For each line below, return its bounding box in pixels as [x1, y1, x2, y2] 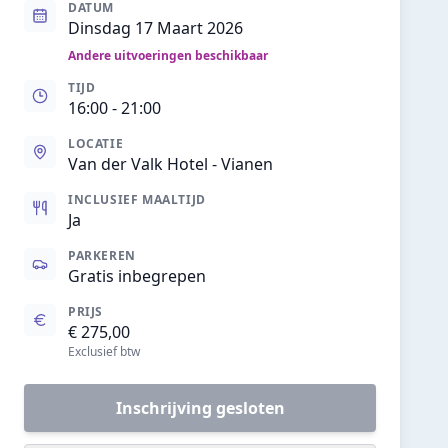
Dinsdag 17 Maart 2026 [68, 17, 243, 39]
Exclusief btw [68, 343, 140, 360]
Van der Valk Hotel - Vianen [68, 153, 273, 175]
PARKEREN [68, 247, 136, 264]
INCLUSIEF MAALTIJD [68, 191, 206, 208]
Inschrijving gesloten [115, 397, 285, 419]
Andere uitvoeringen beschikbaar [68, 47, 268, 64]
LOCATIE [68, 135, 124, 152]
